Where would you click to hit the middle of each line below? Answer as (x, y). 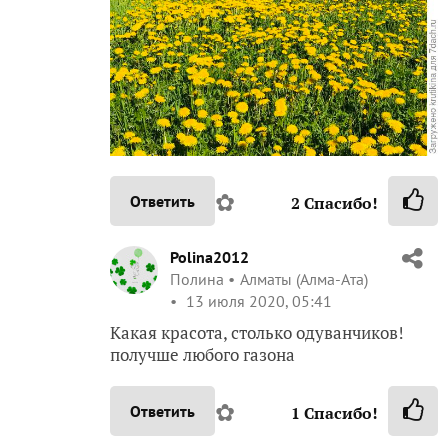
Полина (197, 279)
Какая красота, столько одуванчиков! (257, 333)
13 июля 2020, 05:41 (257, 301)
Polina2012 (209, 257)
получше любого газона (202, 355)
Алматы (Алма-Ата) (304, 279)
